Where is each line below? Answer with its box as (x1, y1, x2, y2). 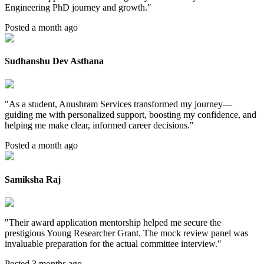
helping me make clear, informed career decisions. (5, 120, 190, 131)
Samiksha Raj (5, 174, 61, 184)
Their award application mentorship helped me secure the (9, 217, 221, 227)
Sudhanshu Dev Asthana (5, 56, 104, 67)
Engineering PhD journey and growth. (5, 2, 147, 12)
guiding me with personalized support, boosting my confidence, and (5, 110, 256, 120)
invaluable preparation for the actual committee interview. (5, 238, 217, 249)
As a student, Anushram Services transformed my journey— (9, 99, 232, 110)
